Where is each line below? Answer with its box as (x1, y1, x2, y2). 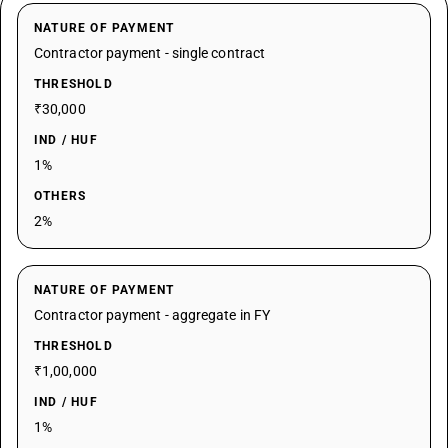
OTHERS (34, 189, 87, 203)
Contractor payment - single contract (34, 45, 266, 61)
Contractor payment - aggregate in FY (34, 307, 271, 323)
